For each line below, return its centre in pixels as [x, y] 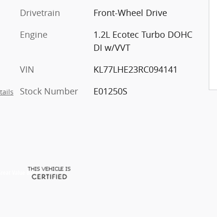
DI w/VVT [112, 48]
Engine [34, 35]
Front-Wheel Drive [130, 13]
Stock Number [49, 91]
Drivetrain [40, 13]
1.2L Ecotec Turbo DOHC [143, 35]
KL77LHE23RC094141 [135, 70]
